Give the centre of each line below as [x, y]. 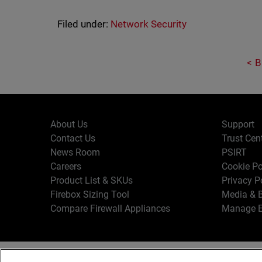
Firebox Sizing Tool [90, 194]
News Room [75, 152]
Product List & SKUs [92, 180]
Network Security [148, 24]
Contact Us [73, 138]
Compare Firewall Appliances [111, 208]
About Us [69, 124]
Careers [66, 166]
